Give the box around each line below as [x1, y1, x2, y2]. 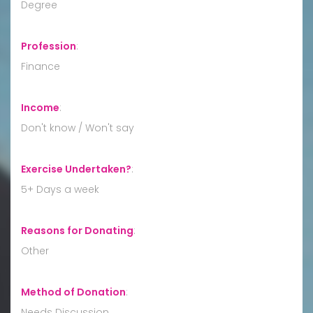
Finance [21, 59, 60, 73]
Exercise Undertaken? [21, 161, 131, 176]
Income [21, 100, 59, 115]
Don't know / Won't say [21, 120, 134, 135]
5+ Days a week [21, 182, 99, 196]
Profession [21, 38, 76, 53]
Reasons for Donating [21, 223, 133, 238]
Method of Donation [21, 284, 126, 299]
